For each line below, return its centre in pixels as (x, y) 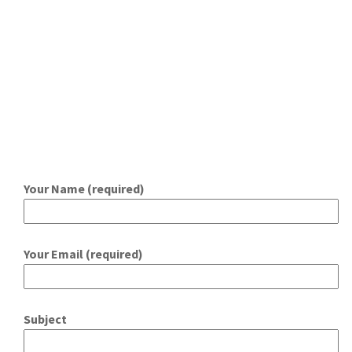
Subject (45, 319)
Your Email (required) (83, 253)
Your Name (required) (84, 188)
